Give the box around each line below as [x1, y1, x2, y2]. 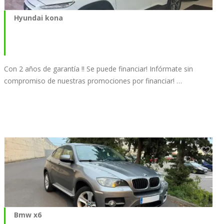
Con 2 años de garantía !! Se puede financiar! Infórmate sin [4, 64, 193, 74]
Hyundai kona [14, 13, 63, 23]
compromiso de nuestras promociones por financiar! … [4, 76, 182, 86]
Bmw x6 [14, 209, 41, 219]
